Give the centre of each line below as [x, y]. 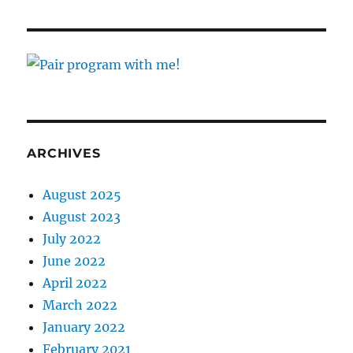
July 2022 [72, 239]
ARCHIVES [64, 154]
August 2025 [82, 195]
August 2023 [82, 217]
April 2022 [75, 283]
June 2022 [74, 261]
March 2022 [80, 305]
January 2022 [84, 327]
